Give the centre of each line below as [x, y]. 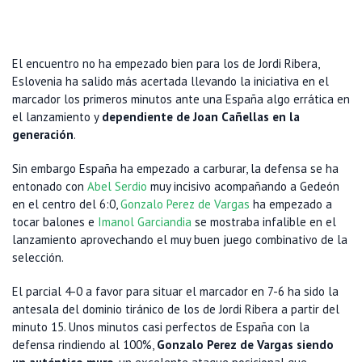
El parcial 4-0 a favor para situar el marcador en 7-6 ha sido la [175, 292]
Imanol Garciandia [145, 222]
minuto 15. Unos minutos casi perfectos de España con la [161, 327]
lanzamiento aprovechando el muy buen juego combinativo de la [180, 240]
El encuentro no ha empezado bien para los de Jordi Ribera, [166, 64]
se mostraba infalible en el [264, 222]
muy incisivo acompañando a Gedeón [243, 187]
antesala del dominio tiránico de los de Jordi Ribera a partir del [176, 309]
